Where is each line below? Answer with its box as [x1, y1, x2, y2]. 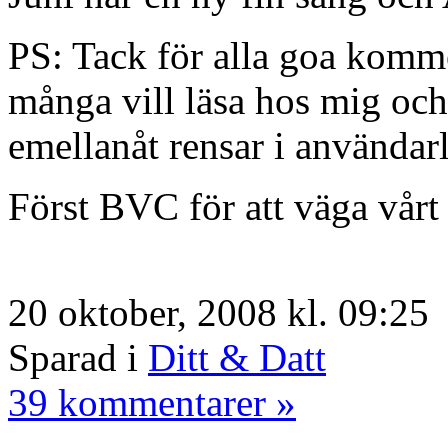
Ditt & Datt [148, 335, 326, 379]
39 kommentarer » [8, 380, 296, 424]
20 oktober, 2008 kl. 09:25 [8, 290, 429, 334]
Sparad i [8, 335, 148, 379]
